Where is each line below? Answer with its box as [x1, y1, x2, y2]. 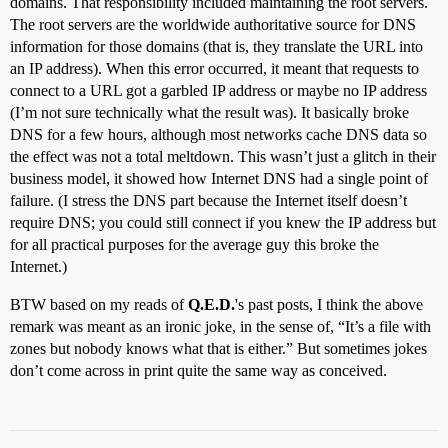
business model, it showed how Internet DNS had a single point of [10, 169, 428, 187]
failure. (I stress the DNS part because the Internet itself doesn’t [10, 191, 407, 209]
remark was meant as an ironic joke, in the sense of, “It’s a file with [10, 317, 431, 335]
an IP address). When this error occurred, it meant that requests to [10, 59, 419, 77]
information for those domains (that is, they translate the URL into [10, 37, 423, 55]
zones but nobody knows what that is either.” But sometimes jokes [10, 339, 427, 357]
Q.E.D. [188, 295, 235, 313]
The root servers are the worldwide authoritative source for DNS [10, 15, 416, 33]
